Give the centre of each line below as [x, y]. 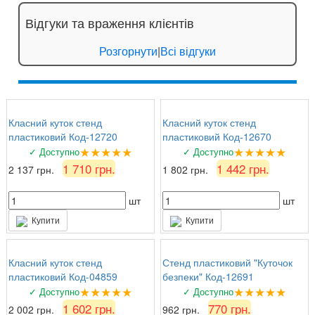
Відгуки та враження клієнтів [110, 22]
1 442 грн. [243, 168]
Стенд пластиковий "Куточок [227, 262]
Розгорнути [128, 51]
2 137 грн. [33, 169]
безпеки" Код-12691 [208, 276]
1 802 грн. [187, 169]
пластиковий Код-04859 [63, 276]
